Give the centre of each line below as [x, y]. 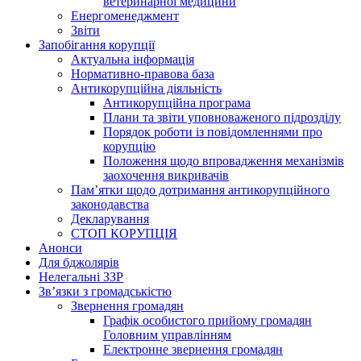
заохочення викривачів [166, 175]
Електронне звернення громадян [193, 349]
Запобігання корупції [97, 45]
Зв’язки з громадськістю [105, 291]
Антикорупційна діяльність [146, 88]
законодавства [110, 204]
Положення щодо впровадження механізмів [224, 161]
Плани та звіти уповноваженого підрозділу [222, 117]
